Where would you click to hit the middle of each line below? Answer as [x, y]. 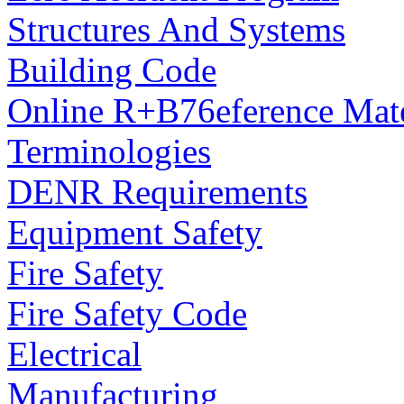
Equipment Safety [135, 233]
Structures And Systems [176, 30]
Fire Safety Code [127, 314]
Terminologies [109, 151]
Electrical [74, 354]
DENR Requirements [157, 192]
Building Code [112, 70]
